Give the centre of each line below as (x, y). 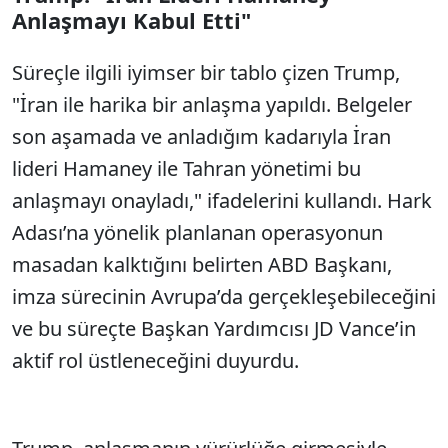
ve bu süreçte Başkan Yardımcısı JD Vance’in (214, 328)
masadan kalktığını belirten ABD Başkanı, (202, 264)
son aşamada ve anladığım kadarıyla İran (201, 136)
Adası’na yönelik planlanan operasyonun (197, 232)
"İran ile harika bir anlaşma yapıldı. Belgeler (212, 104)
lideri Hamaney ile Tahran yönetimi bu (186, 168)
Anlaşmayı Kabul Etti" (131, 20)
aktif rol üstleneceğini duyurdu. (155, 360)
